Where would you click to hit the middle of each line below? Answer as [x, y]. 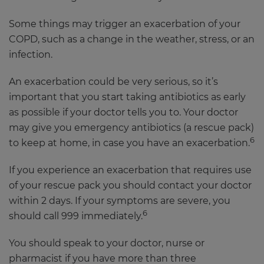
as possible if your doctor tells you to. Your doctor [123, 113]
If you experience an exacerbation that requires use [130, 170]
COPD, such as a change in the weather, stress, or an [132, 39]
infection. [31, 55]
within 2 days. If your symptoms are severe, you [120, 201]
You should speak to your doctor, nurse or [107, 243]
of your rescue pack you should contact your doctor [130, 186]
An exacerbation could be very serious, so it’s [113, 82]
